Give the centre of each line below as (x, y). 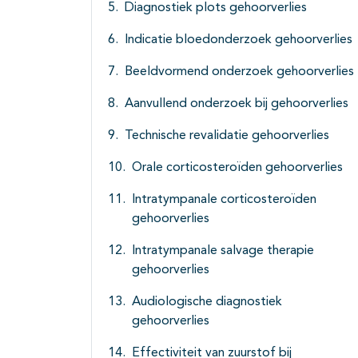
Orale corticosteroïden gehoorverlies (237, 168)
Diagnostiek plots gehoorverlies (216, 8)
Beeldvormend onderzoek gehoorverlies (239, 72)
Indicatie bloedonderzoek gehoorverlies (239, 40)
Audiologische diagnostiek (207, 302)
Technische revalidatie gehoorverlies (227, 136)
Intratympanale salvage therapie (223, 251)
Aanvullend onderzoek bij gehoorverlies (237, 104)
